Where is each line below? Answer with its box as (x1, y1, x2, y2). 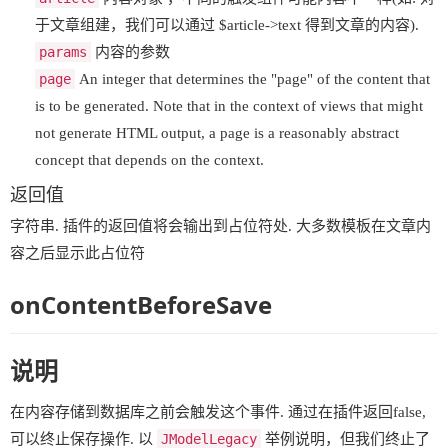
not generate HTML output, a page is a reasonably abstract (35, 125, 399, 141)
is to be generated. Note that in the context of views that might (35, 98, 423, 114)
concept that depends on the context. (35, 152, 264, 168)
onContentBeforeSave (10, 287, 272, 321)
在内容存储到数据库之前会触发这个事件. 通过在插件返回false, (10, 404, 426, 420)
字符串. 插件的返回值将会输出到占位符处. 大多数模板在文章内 (10, 218, 431, 234)
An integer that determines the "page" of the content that (75, 71, 430, 87)
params (39, 44, 87, 60)
